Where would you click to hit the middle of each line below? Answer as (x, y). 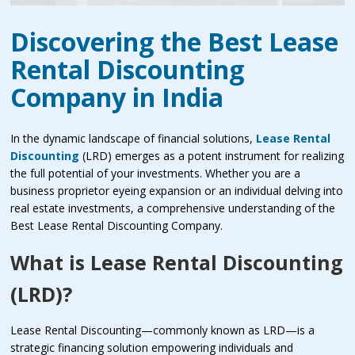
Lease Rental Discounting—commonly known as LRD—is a (163, 330)
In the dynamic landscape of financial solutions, (134, 138)
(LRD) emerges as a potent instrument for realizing (212, 155)
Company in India (117, 97)
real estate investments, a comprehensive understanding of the (173, 208)
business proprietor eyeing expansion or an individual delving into (177, 190)
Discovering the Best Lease (175, 41)
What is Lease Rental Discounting (177, 262)
